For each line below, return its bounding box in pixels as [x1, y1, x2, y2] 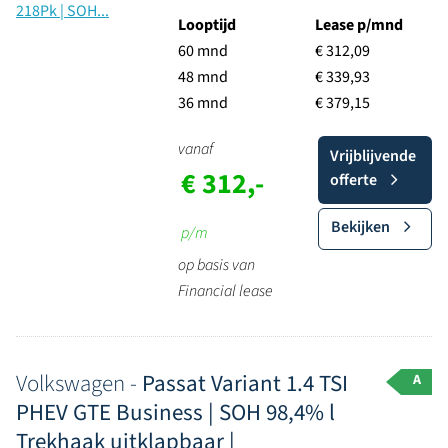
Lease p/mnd [314, 14, 403, 36]
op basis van [177, 254, 255, 276]
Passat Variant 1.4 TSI [142, 367, 348, 400]
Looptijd [177, 14, 236, 36]
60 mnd [177, 40, 228, 62]
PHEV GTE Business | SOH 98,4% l [16, 396, 335, 429]
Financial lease [177, 280, 273, 302]
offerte [329, 169, 377, 191]
